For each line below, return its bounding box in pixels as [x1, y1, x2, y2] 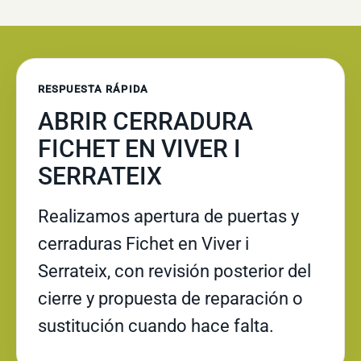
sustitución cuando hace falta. [38, 316, 274, 336]
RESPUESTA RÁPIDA [38, 83, 148, 95]
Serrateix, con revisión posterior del [38, 261, 311, 281]
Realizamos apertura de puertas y [38, 206, 299, 226]
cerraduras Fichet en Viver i [38, 234, 249, 254]
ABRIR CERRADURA [38, 107, 253, 135]
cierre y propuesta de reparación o [38, 288, 303, 309]
